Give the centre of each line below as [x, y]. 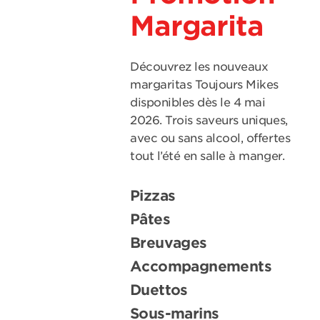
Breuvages [169, 243]
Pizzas [153, 196]
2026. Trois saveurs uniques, [209, 120]
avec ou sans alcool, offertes [210, 138]
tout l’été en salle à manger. [207, 156]
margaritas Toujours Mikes [205, 85]
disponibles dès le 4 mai [198, 102]
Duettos [159, 290]
